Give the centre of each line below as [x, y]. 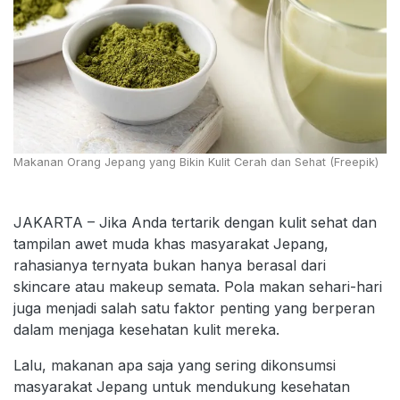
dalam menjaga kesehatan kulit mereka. [146, 330]
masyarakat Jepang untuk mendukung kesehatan [182, 387]
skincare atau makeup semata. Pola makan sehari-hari [198, 287]
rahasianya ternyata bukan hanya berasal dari [170, 266]
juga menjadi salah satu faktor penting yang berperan [194, 308]
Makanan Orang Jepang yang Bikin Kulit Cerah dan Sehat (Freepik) [196, 162]
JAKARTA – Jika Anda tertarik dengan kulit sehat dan [195, 223]
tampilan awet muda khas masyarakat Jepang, [171, 244]
